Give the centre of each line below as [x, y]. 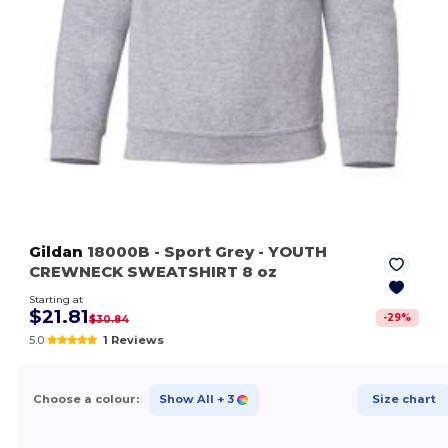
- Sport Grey [204, 251]
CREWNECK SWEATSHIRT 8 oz [153, 271]
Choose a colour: [85, 399]
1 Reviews [133, 339]
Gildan [56, 251]
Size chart [403, 399]
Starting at [56, 299]
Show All [186, 399]
